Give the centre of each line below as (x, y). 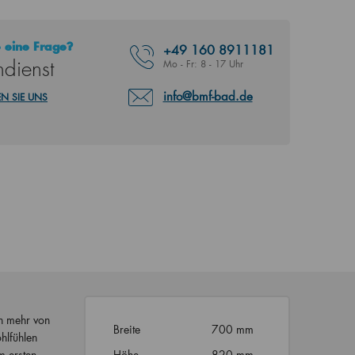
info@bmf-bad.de (208, 96)
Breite (126, 329)
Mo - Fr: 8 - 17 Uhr (203, 64)
